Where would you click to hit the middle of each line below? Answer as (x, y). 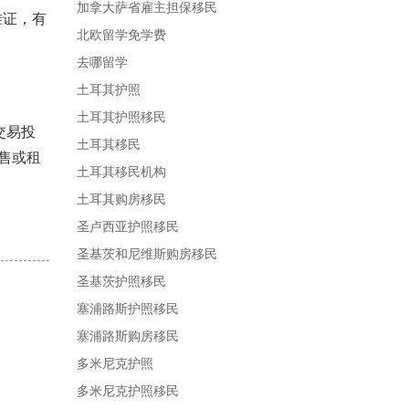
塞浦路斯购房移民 (127, 336)
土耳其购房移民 (121, 199)
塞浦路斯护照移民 (127, 309)
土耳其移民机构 (121, 172)
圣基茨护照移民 (121, 281)
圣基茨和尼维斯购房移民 (147, 254)
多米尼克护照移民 (127, 391)
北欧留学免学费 (121, 35)
